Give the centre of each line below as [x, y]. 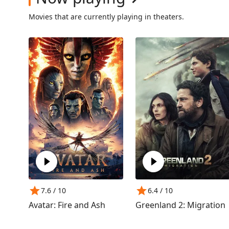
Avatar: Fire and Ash [67, 205]
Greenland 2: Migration [181, 205]
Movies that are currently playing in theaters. [106, 16]
